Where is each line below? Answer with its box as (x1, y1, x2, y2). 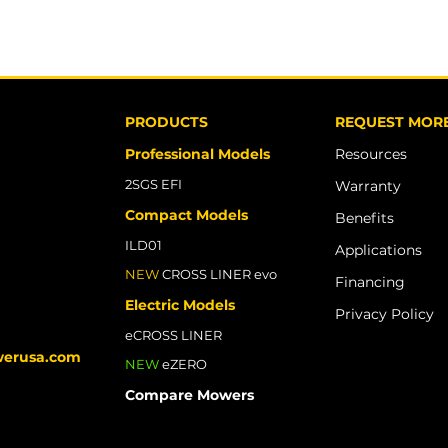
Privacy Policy (335, 305, 434, 323)
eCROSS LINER (125, 327, 222, 343)
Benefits (335, 209, 394, 227)
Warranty (335, 177, 401, 195)
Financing (335, 273, 405, 291)
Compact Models (125, 206, 248, 224)
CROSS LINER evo (162, 266, 277, 282)
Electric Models (125, 296, 235, 314)
